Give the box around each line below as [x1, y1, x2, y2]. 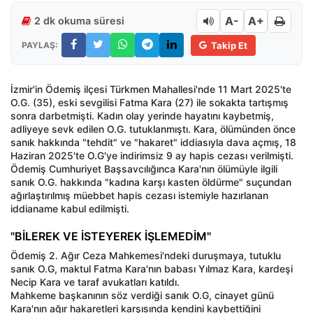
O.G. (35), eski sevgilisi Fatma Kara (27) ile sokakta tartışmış [10, 96, 289, 109]
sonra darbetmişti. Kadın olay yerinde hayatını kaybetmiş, [10, 110, 274, 122]
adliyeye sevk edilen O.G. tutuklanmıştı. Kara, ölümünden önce [10, 123, 296, 136]
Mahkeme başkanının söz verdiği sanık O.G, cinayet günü [10, 289, 274, 302]
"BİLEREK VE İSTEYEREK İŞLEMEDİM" [10, 229, 211, 244]
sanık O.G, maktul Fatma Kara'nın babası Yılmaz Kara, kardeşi [10, 263, 293, 275]
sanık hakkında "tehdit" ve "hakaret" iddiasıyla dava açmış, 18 [10, 136, 296, 149]
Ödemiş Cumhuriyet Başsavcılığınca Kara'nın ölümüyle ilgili [10, 163, 277, 175]
